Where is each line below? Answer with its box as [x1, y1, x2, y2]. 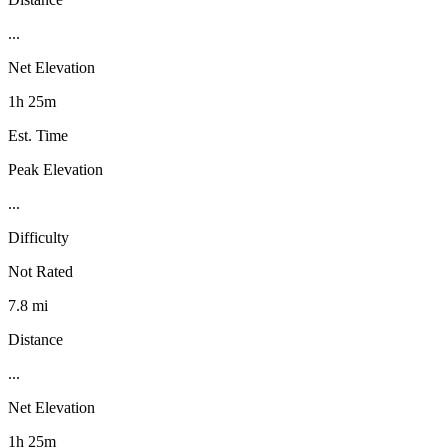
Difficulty [8, 228, 69, 246]
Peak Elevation [8, 160, 103, 178]
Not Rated [8, 262, 73, 280]
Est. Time [8, 126, 68, 144]
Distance [8, 330, 63, 348]
